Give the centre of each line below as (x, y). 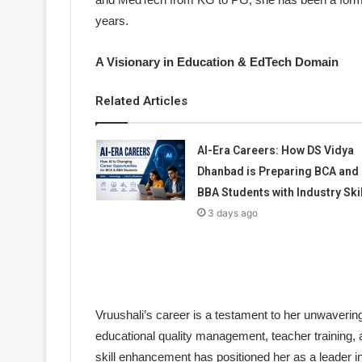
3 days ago (232, 213)
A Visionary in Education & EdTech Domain (219, 62)
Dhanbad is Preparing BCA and (278, 172)
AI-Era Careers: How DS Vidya (275, 151)
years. (112, 21)
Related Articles (141, 101)
